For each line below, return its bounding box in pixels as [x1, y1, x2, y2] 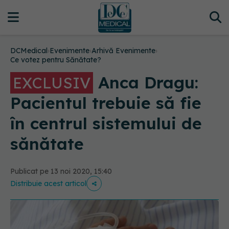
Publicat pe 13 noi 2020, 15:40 [10, 167, 112, 176]
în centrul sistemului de [10, 113, 202, 133]
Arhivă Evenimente [91, 46, 155, 55]
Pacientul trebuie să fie [10, 93, 201, 113]
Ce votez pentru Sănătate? [10, 55, 101, 64]
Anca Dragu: [93, 72, 198, 93]
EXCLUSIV [13, 73, 90, 93]
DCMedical [10, 46, 48, 55]
